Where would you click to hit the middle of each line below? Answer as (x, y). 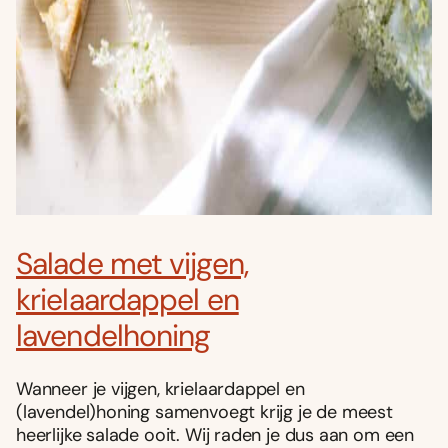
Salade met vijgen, (132, 263)
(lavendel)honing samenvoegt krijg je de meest (204, 412)
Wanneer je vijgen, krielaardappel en (160, 389)
